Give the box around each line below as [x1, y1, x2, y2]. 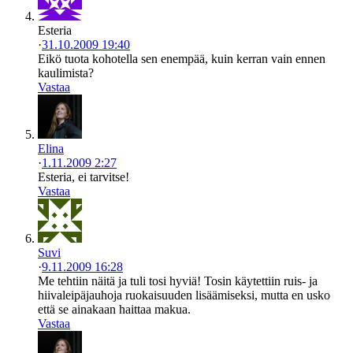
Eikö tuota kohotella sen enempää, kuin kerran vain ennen [38, 51, 325, 65]
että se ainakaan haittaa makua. [38, 302, 191, 316]
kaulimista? [38, 65, 94, 80]
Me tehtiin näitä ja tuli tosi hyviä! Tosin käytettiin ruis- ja [38, 273, 318, 288]
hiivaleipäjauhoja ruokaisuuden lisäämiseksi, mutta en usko [38, 288, 330, 302]
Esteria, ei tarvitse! [38, 169, 129, 184]
